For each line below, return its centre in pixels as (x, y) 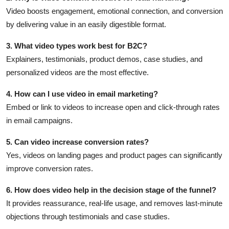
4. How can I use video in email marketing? (82, 94)
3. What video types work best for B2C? (77, 46)
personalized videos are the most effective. (77, 73)
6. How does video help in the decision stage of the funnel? (111, 190)
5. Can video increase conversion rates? (77, 142)
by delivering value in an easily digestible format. (86, 25)
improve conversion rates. (50, 169)
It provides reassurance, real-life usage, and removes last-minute (114, 203)
